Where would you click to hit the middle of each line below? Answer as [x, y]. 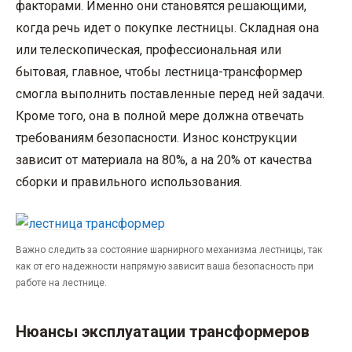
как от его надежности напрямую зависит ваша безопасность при [165, 267]
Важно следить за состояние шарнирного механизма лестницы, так [169, 250]
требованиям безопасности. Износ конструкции [156, 138]
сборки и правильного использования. [129, 182]
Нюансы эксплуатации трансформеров [163, 332]
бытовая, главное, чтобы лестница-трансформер [159, 72]
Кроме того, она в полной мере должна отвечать [160, 116]
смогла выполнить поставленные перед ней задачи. [170, 94]
